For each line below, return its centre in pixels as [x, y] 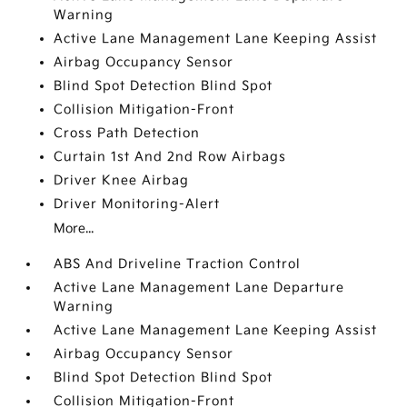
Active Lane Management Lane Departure [199, 288]
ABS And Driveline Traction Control [178, 264]
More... [74, 229]
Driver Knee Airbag [122, 181]
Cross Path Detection [127, 134]
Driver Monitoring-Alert [137, 204]
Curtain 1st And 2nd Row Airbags [170, 157]
